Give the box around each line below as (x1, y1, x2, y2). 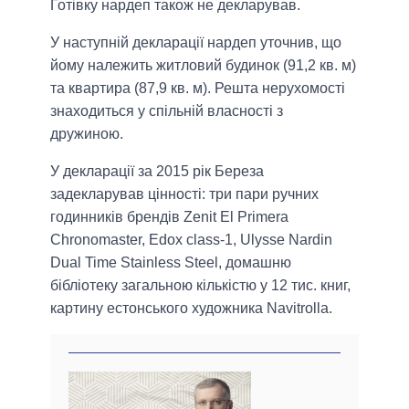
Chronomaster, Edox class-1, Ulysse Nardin (50, 232, 332, 248)
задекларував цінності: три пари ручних (50, 186, 319, 203)
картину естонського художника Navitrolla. (50, 300, 332, 317)
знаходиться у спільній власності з (50, 103, 283, 120)
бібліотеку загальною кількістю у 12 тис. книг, (50, 278, 351, 294)
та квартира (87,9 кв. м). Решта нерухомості (50, 80, 345, 97)
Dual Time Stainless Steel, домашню (50, 255, 291, 271)
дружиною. (50, 126, 123, 142)
